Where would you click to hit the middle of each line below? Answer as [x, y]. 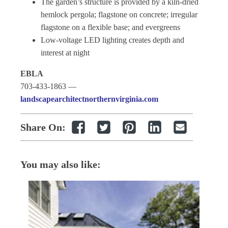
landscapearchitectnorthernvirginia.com [89, 99]
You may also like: [61, 164]
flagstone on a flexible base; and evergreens [110, 27]
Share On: [43, 127]
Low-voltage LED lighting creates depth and [112, 40]
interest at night [65, 53]
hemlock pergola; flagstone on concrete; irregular [119, 15]
